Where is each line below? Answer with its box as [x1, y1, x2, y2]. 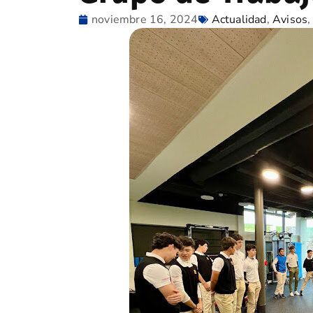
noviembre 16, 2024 [92, 12, 198, 27]
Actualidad [211, 12, 267, 27]
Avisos [272, 12, 308, 27]
